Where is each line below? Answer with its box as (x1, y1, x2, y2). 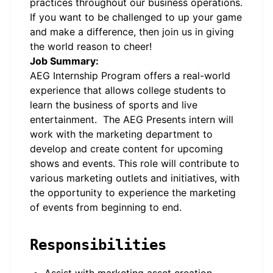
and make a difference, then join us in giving (30, 26, 234, 38)
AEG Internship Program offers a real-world (30, 69, 230, 82)
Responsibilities (30, 236, 166, 253)
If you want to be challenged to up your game (30, 11, 242, 23)
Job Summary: (30, 55, 99, 67)
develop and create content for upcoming (30, 143, 223, 155)
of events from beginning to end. (30, 201, 182, 213)
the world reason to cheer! (30, 40, 152, 52)
